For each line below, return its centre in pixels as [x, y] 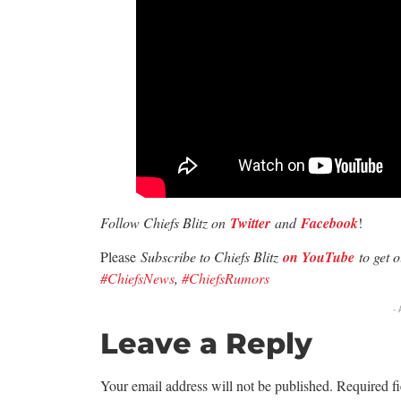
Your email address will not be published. [217, 385]
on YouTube [319, 257]
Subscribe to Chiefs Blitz [212, 257]
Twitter [250, 222]
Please [120, 257]
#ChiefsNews [137, 278]
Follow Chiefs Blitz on [165, 222]
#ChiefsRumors [226, 278]
